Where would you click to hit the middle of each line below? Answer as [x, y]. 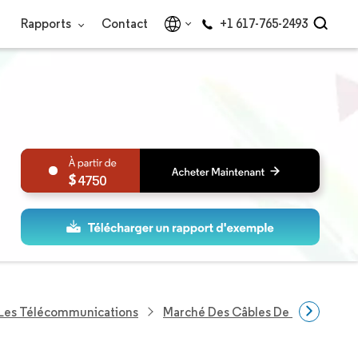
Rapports [47, 24]
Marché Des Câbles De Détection [256, 312]
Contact [125, 24]
